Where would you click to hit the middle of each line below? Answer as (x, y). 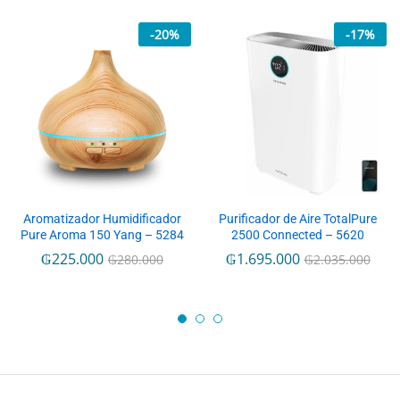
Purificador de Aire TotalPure (298, 219)
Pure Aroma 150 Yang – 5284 (102, 235)
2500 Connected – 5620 (298, 235)
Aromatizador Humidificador (102, 219)
